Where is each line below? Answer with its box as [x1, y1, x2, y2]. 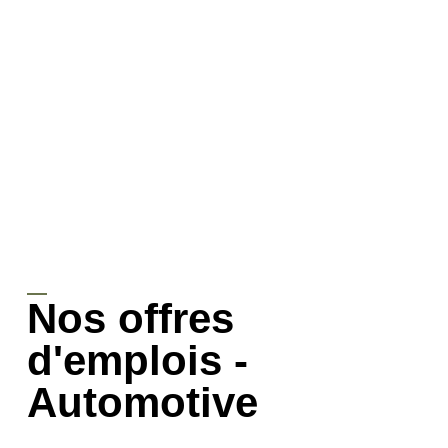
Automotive [26, 378, 258, 426]
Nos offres [26, 294, 234, 342]
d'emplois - [26, 336, 248, 384]
